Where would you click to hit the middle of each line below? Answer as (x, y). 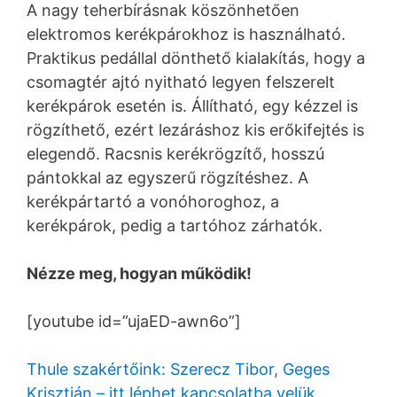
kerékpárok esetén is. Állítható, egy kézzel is (192, 105)
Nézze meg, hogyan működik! (139, 273)
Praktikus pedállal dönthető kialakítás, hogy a (196, 58)
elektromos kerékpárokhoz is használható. (186, 34)
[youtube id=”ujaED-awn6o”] (134, 321)
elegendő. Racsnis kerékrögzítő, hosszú (175, 153)
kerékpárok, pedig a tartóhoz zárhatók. (175, 225)
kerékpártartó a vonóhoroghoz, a (153, 201)
